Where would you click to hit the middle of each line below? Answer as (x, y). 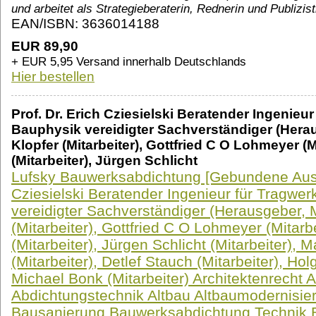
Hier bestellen (53, 77)
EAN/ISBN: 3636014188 (85, 24)
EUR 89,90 (45, 47)
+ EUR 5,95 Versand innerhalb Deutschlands (129, 62)
